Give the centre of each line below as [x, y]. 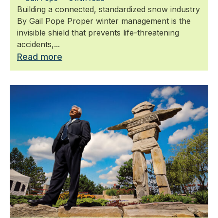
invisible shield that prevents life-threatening [98, 32]
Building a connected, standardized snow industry [109, 9]
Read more [40, 56]
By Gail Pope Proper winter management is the [104, 21]
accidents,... [38, 44]
